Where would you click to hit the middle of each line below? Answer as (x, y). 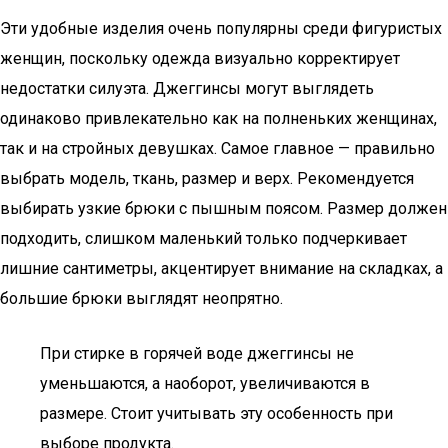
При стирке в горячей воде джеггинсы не (197, 353)
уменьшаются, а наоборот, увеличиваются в (205, 383)
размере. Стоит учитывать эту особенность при (216, 413)
